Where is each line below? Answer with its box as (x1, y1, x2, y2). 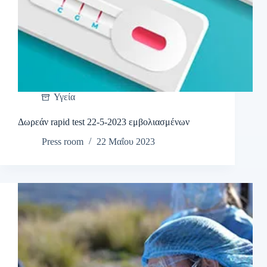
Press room (42, 136, 83, 147)
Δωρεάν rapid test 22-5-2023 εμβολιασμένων (18, 117, 190, 128)
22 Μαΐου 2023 (97, 136, 155, 147)
